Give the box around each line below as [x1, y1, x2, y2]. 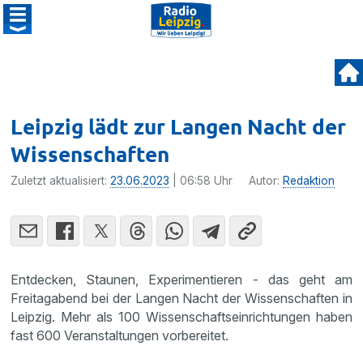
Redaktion [283, 174, 335, 187]
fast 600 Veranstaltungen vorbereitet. [11, 327, 229, 344]
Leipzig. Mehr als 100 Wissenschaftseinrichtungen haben [11, 309, 352, 325]
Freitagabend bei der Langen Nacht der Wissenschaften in [11, 290, 352, 306]
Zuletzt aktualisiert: [11, 174, 111, 187]
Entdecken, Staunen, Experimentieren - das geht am [11, 271, 352, 288]
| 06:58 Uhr [169, 174, 233, 187]
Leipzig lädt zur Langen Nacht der [11, 113, 347, 139]
